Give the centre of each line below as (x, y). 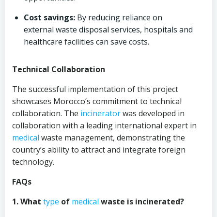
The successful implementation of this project (95, 89)
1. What (28, 201)
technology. (33, 162)
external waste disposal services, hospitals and (108, 30)
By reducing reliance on (119, 17)
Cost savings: (49, 17)
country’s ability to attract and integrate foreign (99, 150)
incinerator (101, 113)
